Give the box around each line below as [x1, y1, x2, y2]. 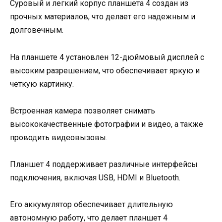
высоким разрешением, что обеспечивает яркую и [10, 65, 200, 75]
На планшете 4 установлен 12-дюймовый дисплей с [10, 52, 204, 62]
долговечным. [10, 25, 63, 35]
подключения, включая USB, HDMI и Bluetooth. [10, 173, 180, 182]
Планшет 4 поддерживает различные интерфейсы [10, 160, 198, 169]
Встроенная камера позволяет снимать [10, 106, 155, 115]
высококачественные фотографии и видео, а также [10, 119, 203, 129]
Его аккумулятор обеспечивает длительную [10, 200, 173, 210]
